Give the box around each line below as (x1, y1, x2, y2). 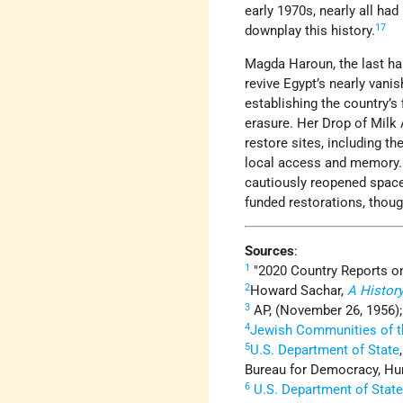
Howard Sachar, (250, 282, 348, 300)
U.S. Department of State (250, 342, 400, 359)
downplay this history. (245, 22, 376, 40)
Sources (245, 243, 295, 260)
